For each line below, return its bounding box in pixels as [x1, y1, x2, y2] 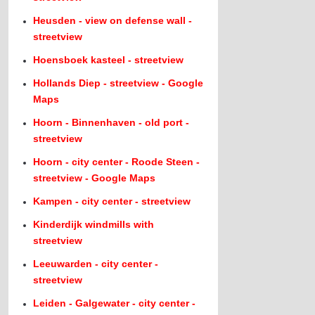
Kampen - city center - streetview [33, 195, 191, 207]
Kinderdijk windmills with [33, 219, 155, 230]
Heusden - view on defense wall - [33, 15, 193, 26]
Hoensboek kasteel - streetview [33, 54, 184, 65]
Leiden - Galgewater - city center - [33, 297, 196, 309]
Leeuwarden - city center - [33, 258, 159, 269]
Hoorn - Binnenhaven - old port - [33, 117, 190, 128]
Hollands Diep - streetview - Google [33, 77, 204, 89]
